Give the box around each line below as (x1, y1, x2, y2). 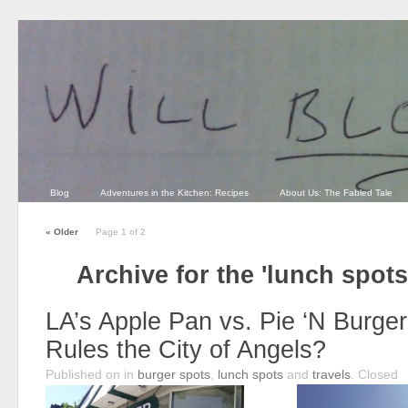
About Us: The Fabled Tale (280, 188, 393, 198)
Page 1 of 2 (96, 227, 146, 237)
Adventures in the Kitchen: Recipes (100, 188, 249, 198)
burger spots (138, 367, 210, 382)
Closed (358, 367, 398, 382)
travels (312, 367, 351, 382)
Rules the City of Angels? (46, 336, 326, 363)
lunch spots (218, 367, 283, 382)
